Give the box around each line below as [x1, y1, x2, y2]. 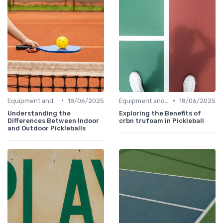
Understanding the [7, 109, 71, 117]
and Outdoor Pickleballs [7, 124, 86, 132]
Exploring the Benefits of [119, 109, 201, 117]
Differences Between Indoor [7, 116, 99, 124]
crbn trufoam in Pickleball [119, 116, 204, 124]
